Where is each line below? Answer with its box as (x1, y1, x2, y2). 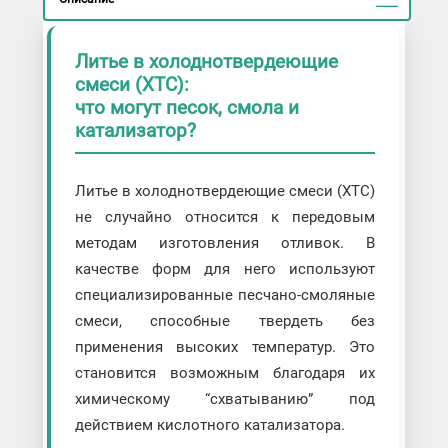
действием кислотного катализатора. (74, 415, 345, 434)
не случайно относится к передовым (74, 207, 376, 226)
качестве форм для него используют (74, 259, 376, 278)
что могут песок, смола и (74, 96, 299, 119)
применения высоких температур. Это (74, 337, 376, 356)
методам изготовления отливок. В (74, 233, 376, 252)
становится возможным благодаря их (74, 363, 376, 382)
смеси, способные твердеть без (74, 311, 376, 330)
